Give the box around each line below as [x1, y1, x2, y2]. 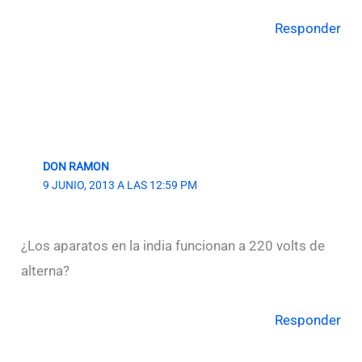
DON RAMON [42, 160, 109, 174]
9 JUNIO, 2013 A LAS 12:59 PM [42, 179, 197, 192]
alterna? [21, 263, 70, 280]
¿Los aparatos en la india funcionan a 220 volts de [21, 238, 326, 255]
